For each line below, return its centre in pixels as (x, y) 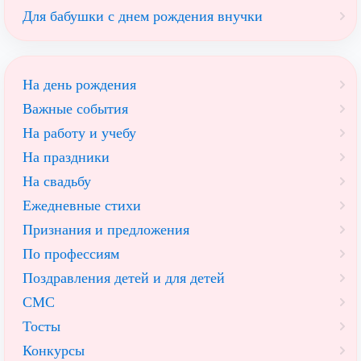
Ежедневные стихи (82, 205)
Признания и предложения (106, 229)
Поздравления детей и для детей (124, 278)
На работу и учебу (79, 133)
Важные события (75, 108)
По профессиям (71, 253)
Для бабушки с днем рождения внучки (143, 16)
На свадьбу (57, 181)
